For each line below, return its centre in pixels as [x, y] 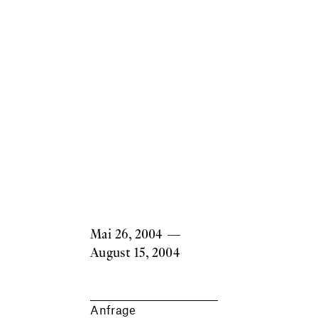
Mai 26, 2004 [127, 234]
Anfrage [113, 309]
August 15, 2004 [135, 252]
